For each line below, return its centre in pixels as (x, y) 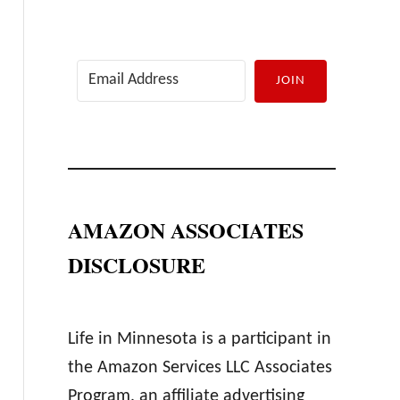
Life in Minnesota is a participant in (199, 339)
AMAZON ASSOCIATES (185, 230)
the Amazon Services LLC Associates (200, 368)
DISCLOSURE (136, 265)
